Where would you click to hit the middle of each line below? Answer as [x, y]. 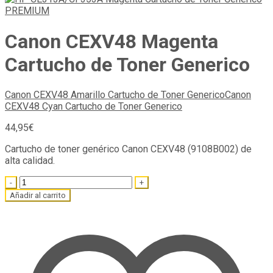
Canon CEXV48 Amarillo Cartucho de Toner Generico [115, 95]
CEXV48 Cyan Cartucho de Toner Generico [94, 107]
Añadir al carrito [38, 196]
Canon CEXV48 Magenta [112, 41]
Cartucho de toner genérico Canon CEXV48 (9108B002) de [128, 149]
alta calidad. [30, 161]
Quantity [22, 182]
